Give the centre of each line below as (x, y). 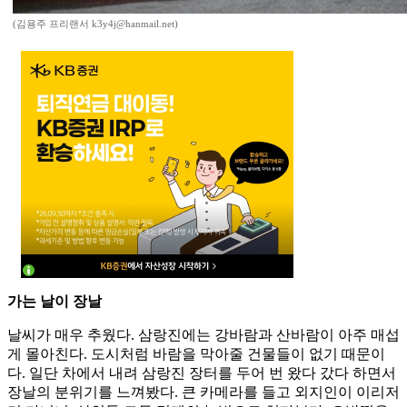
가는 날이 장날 (55, 302)
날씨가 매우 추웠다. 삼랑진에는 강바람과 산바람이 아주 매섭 (203, 335)
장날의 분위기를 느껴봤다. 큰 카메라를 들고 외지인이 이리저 (203, 392)
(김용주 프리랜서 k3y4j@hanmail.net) (95, 24)
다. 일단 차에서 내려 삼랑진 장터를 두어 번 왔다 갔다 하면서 (202, 373)
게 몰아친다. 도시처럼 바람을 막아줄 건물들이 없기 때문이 (196, 354)
